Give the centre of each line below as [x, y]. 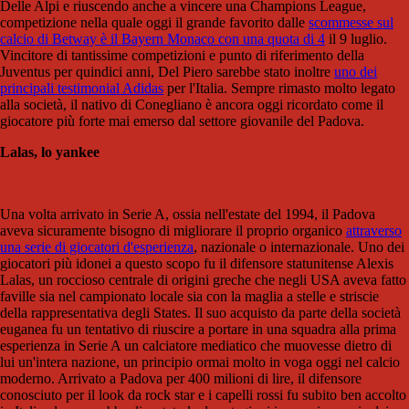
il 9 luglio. [356, 39]
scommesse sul [351, 23]
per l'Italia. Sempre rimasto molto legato [279, 89]
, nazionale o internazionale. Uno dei [299, 247]
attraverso [374, 231]
